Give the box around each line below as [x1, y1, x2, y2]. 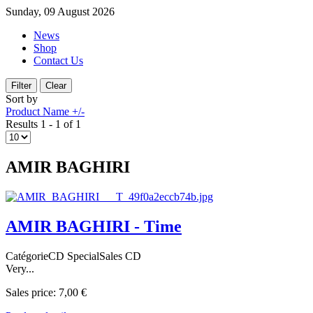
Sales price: [6, 286, 59, 298]
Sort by [6, 93, 38, 105]
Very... [6, 262, 34, 275]
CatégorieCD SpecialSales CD [6, 249, 141, 262]
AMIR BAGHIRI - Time [6, 217, 182, 235]
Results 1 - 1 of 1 [6, 118, 81, 130]
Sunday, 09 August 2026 [6, 6, 115, 17]
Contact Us [34, 54, 83, 66]
